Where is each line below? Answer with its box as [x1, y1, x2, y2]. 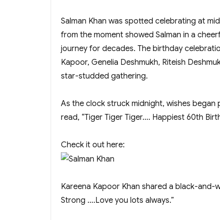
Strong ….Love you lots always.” [61, 195, 174, 205]
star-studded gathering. [61, 71, 148, 81]
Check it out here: [61, 139, 125, 150]
